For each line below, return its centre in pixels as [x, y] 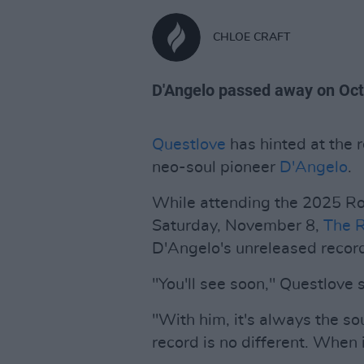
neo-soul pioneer [216, 167]
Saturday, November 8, [238, 226]
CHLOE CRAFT [251, 37]
